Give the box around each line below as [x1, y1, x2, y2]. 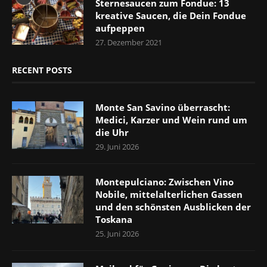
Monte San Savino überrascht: [95, 101, 230, 113]
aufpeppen [95, 21, 145, 34]
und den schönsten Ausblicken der [95, 200, 251, 213]
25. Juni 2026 [95, 228, 139, 239]
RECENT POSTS [12, 64, 72, 76]
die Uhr [95, 126, 129, 138]
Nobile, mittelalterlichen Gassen [95, 188, 243, 200]
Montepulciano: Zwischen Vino [95, 175, 234, 188]
